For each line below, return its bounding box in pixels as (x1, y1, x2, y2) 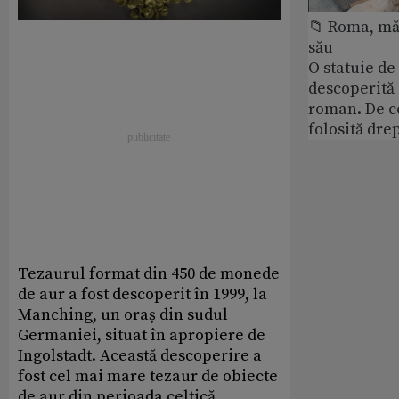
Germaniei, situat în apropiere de (18, 325, 265, 346)
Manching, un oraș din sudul (18, 305, 228, 326)
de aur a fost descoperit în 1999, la (18, 284, 267, 305)
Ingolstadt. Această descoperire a (18, 346, 262, 367)
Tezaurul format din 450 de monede (18, 264, 280, 285)
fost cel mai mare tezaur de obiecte (18, 366, 278, 387)
